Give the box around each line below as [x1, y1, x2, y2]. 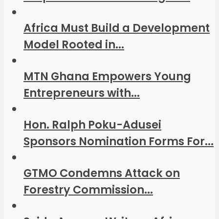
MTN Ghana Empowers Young [23, 68, 191, 84]
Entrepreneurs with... [23, 85, 140, 101]
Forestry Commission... [23, 181, 153, 197]
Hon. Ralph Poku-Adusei [23, 116, 161, 132]
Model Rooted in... [23, 36, 124, 52]
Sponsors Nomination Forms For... [23, 133, 214, 149]
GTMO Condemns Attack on [23, 165, 180, 181]
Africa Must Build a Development [23, 20, 210, 36]
